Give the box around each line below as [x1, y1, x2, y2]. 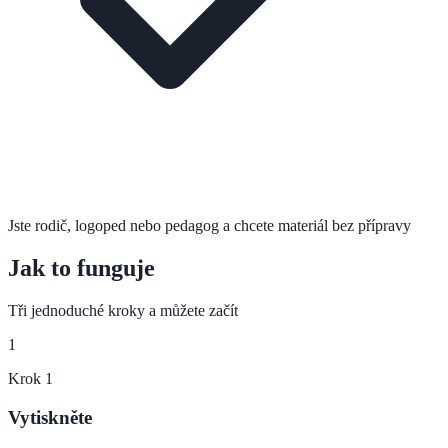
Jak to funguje [8, 254, 155, 281]
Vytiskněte [8, 406, 92, 428]
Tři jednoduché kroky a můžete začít [8, 301, 238, 319]
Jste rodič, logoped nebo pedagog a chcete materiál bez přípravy [8, 217, 411, 235]
